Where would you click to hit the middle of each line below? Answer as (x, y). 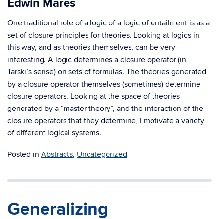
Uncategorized (102, 154)
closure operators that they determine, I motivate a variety (106, 121)
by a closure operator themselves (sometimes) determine (104, 84)
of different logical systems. (54, 133)
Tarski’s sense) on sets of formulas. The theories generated (107, 72)
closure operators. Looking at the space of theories (94, 96)
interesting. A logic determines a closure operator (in (97, 60)
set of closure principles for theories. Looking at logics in (103, 35)
